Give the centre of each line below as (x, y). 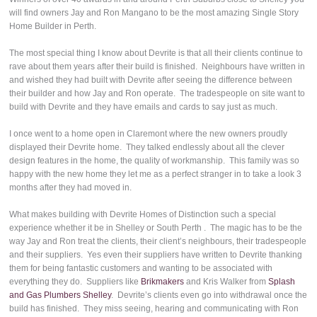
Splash (282, 282)
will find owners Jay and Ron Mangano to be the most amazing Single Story (154, 13)
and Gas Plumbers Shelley (60, 295)
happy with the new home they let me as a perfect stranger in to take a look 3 (156, 174)
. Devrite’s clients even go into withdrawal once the (209, 295)
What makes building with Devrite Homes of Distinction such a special (143, 215)
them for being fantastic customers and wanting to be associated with (141, 269)
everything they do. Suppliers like (75, 282)
